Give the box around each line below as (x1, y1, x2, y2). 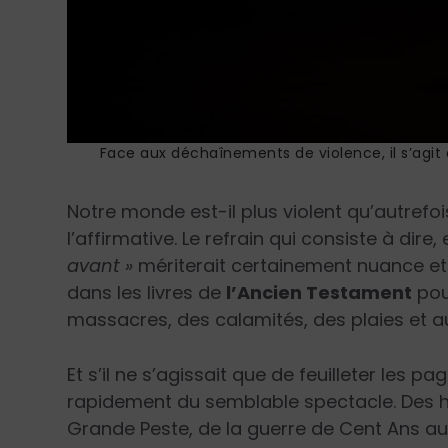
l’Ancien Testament (226, 279, 413, 305)
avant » (67, 252, 134, 278)
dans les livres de (67, 279, 227, 305)
